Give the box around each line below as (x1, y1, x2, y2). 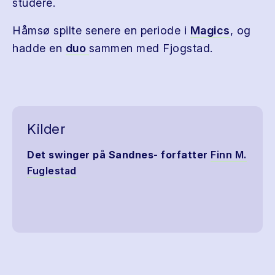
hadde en (12, 42, 66, 55)
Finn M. (211, 149, 247, 161)
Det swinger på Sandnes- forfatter (27, 149, 211, 161)
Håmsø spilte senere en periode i (12, 24, 190, 37)
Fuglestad (27, 165, 77, 177)
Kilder (27, 121, 65, 137)
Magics (190, 24, 230, 37)
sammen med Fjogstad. (88, 42, 213, 55)
